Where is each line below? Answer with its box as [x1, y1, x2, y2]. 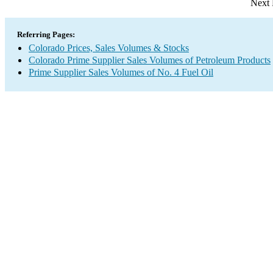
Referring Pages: [17, 30, 75, 39]
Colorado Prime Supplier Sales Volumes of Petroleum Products [29, 55, 271, 65]
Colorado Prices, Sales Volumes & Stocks [29, 43, 189, 53]
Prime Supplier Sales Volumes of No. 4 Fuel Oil [29, 67, 213, 77]
